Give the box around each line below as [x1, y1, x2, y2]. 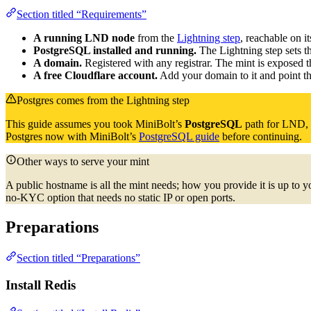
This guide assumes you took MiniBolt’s [6, 118, 185, 131]
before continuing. [219, 131, 302, 143]
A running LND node [33, 32, 135, 44]
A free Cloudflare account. [33, 69, 158, 82]
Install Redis [6, 277, 76, 292]
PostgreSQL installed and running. [33, 44, 196, 57]
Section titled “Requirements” [17, 8, 146, 21]
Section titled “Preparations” [17, 252, 140, 264]
